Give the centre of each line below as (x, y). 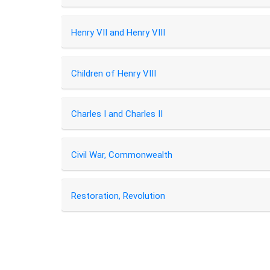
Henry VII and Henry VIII (118, 32)
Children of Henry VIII (113, 73)
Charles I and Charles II (117, 114)
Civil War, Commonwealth (121, 155)
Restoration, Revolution (118, 196)
